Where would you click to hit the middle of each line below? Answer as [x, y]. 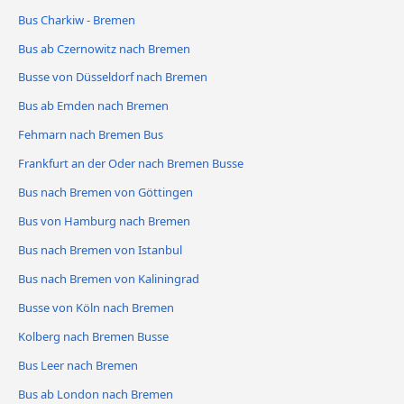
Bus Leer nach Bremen [78, 365]
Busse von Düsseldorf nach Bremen [113, 77]
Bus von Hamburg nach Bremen [104, 221]
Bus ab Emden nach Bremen [93, 106]
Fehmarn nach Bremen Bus [91, 135]
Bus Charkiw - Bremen [77, 19]
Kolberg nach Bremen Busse [93, 337]
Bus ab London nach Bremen [96, 394]
